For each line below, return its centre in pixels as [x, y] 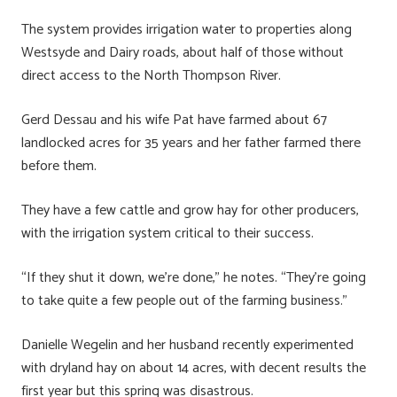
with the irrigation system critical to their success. [167, 233]
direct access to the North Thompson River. [151, 75]
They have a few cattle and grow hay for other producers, [190, 210]
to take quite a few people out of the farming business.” [184, 300]
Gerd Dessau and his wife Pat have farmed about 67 [174, 120]
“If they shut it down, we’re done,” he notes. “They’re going [194, 277]
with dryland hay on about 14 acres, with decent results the [194, 368]
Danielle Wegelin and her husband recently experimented [187, 345]
